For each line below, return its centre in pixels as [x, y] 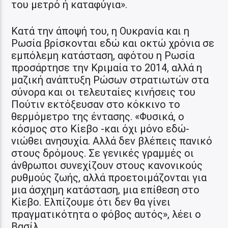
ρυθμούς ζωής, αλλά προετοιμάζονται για [109, 177]
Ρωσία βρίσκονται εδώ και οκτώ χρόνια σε [113, 43]
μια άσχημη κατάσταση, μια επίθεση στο [106, 190]
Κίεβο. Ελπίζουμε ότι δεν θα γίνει [91, 202]
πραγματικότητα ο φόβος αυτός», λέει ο [106, 214]
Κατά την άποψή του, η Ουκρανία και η [101, 31]
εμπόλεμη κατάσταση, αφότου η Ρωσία [103, 55]
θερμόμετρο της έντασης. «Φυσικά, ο [98, 116]
